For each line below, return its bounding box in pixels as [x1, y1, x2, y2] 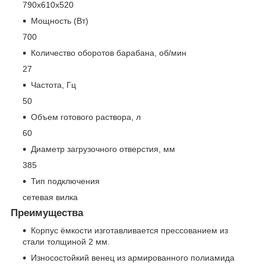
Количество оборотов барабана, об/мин [31, 47, 186, 58]
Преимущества [11, 207, 83, 218]
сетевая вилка [23, 192, 78, 202]
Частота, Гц [31, 80, 76, 90]
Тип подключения [31, 176, 100, 186]
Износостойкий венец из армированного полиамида [31, 253, 235, 263]
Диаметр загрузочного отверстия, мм [31, 144, 175, 154]
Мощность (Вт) [31, 15, 88, 26]
